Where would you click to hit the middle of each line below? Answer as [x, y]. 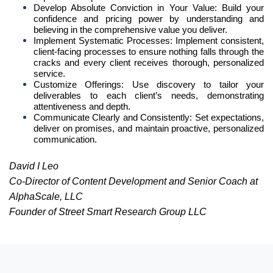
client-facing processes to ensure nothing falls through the [149, 51]
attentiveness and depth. [82, 106]
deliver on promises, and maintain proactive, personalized [149, 128]
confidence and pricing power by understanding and [149, 18]
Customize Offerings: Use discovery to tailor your [149, 84]
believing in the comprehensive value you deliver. [130, 29]
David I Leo [34, 166]
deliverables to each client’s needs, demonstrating [149, 95]
